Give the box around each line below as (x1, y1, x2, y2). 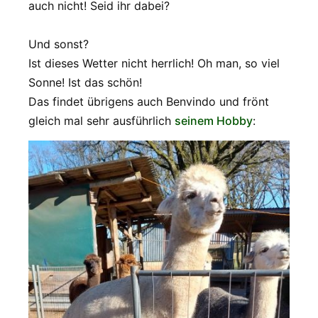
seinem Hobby (175, 114, 253, 128)
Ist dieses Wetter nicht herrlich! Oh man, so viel (28, 56, 280, 71)
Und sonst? (28, 37, 89, 52)
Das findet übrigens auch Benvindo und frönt (28, 94, 269, 109)
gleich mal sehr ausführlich (28, 114, 175, 128)
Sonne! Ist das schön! (28, 75, 142, 90)
